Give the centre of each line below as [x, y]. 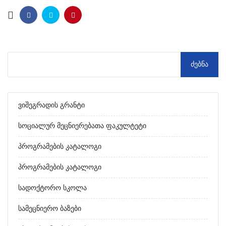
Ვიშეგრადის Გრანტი [51, 105]
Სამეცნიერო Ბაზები [50, 209]
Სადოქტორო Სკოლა [52, 188]
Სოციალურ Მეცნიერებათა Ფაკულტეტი [82, 126]
